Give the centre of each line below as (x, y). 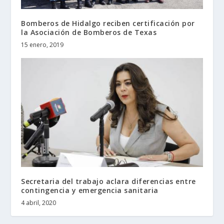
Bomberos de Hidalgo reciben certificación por (108, 23)
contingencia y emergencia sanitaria (90, 190)
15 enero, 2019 (42, 45)
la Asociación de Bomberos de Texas (89, 32)
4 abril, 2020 (39, 203)
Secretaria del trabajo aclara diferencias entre (108, 181)
